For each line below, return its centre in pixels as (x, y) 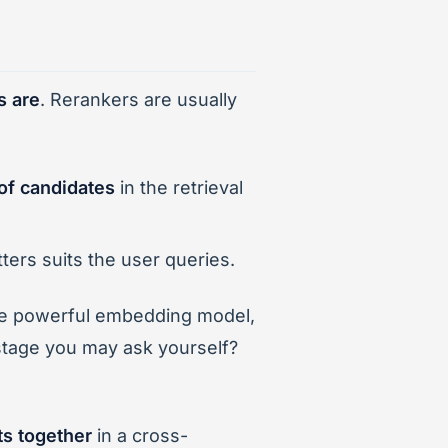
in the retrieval (179, 187)
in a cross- (140, 435)
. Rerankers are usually (138, 99)
